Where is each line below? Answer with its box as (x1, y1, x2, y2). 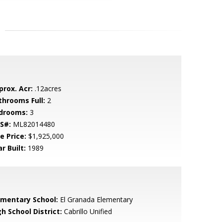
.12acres (32, 84, 61, 93)
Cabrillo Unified (61, 207, 112, 216)
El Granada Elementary (57, 195, 133, 204)
